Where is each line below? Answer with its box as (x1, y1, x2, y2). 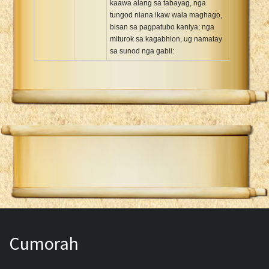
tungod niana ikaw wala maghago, (110, 10, 222, 19)
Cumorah (9, 231, 79, 255)
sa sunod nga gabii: (110, 46, 174, 55)
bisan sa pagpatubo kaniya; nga (110, 22, 214, 31)
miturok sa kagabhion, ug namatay (110, 34, 222, 43)
